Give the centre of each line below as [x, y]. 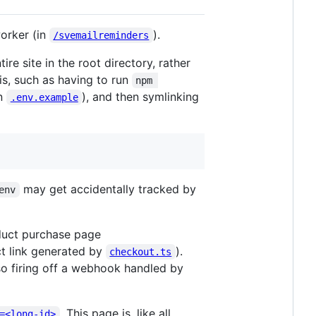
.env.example [44, 97]
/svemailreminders [101, 35]
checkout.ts [141, 251]
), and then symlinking [142, 96]
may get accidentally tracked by [109, 189]
